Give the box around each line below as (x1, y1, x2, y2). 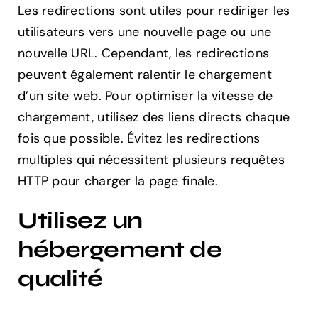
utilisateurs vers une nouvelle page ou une (18, 23, 272, 41)
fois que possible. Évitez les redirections (18, 130, 261, 148)
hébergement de (18, 236, 222, 264)
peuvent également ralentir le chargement (18, 66, 272, 84)
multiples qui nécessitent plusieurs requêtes (18, 151, 285, 169)
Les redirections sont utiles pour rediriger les (18, 2, 290, 20)
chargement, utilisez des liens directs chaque (18, 109, 290, 126)
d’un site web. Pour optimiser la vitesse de (18, 87, 273, 105)
